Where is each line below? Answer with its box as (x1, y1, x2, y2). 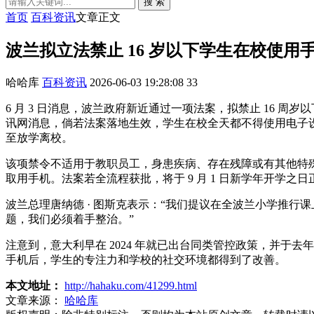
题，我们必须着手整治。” (6, 212, 134, 225)
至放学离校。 (6, 131, 73, 144)
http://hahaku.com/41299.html (64, 279, 197, 292)
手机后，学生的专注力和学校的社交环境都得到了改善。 (6, 253, 286, 266)
